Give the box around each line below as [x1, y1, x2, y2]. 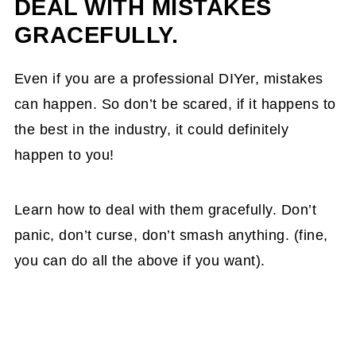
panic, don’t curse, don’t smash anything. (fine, [14, 227, 328, 244]
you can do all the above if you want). [14, 253, 265, 269]
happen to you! [14, 147, 114, 164]
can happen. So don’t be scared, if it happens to [14, 96, 336, 113]
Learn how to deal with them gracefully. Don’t [14, 202, 317, 219]
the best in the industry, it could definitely [14, 122, 289, 138]
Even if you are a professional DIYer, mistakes [14, 71, 323, 87]
